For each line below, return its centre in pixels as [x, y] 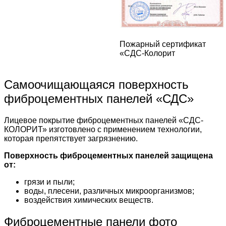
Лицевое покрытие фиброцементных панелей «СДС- [104, 121]
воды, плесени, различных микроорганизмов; [109, 191]
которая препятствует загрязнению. [71, 139]
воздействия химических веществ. [89, 200]
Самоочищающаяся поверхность [96, 85]
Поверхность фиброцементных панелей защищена [108, 156]
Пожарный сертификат [163, 44]
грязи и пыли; [49, 182]
